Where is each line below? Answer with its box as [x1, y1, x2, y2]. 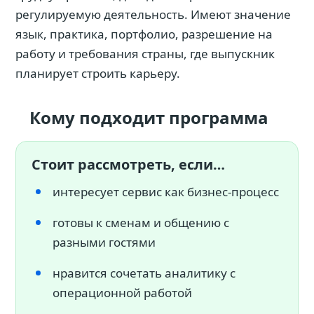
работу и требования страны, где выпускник [15, 46, 275, 62]
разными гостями [53, 234, 156, 250]
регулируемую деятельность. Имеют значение [15, 6, 291, 22]
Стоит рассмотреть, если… [32, 155, 225, 174]
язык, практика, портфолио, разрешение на [15, 26, 273, 42]
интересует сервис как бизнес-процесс [53, 184, 279, 200]
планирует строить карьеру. [15, 65, 180, 81]
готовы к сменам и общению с [53, 214, 229, 231]
